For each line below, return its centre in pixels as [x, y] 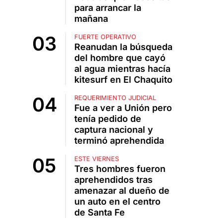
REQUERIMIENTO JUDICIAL [115, 98]
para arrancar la [108, 8]
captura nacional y [113, 130]
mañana [91, 19]
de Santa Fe [99, 213]
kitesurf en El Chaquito [123, 80]
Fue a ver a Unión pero [123, 108]
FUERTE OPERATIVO [105, 37]
